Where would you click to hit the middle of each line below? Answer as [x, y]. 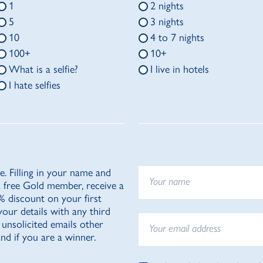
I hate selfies [35, 85]
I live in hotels [180, 70]
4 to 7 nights [177, 38]
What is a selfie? [43, 70]
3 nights [167, 22]
